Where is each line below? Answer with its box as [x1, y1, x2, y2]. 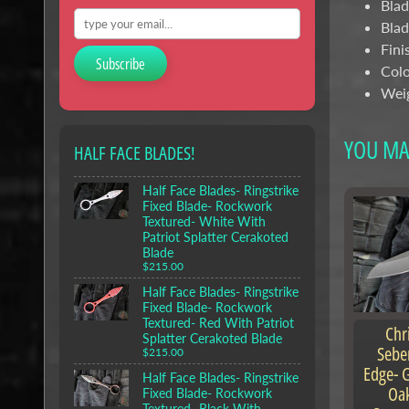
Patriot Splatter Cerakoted [142, 229, 288, 246]
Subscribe [96, 54, 145, 75]
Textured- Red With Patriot [142, 315, 294, 331]
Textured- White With [142, 214, 266, 230]
